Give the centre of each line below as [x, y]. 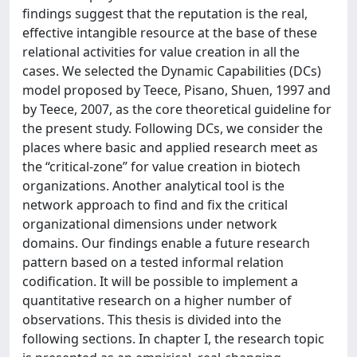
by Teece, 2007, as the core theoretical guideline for [177, 109]
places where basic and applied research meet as [170, 147]
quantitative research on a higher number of [157, 300]
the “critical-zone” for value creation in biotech [161, 167]
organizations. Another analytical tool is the [153, 186]
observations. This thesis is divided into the [152, 320]
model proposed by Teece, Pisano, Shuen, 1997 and [177, 90]
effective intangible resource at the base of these [170, 33]
